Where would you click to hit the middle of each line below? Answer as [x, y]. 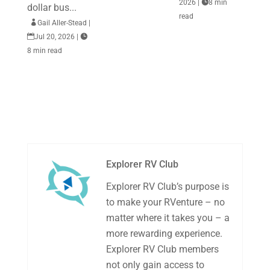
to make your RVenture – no [165, 202]
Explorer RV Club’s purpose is [167, 187]
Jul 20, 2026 [54, 37]
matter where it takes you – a [168, 218]
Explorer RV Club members [162, 249]
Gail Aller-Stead [62, 23]
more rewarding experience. [164, 234]
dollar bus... [52, 8]
